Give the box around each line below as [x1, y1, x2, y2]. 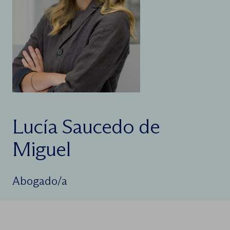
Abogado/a [12, 174, 67, 188]
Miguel [12, 136, 70, 162]
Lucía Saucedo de [12, 113, 160, 139]
